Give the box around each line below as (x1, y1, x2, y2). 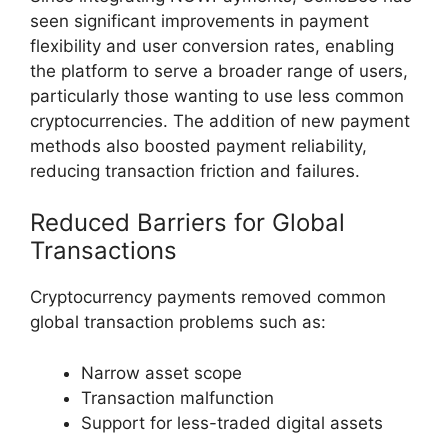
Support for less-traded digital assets (81, 412, 383, 433)
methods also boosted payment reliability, (30, 135, 367, 156)
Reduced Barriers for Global (30, 208, 345, 238)
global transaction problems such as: (30, 312, 326, 333)
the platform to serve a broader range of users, (30, 60, 408, 81)
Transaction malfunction (81, 387, 274, 408)
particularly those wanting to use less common (30, 85, 404, 106)
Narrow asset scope (81, 362, 242, 383)
